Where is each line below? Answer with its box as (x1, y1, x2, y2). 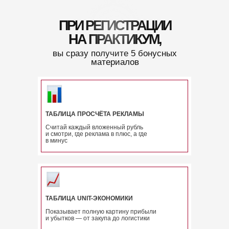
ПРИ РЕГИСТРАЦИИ (58, 18, 171, 33)
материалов (90, 57, 139, 67)
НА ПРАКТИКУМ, (68, 32, 161, 47)
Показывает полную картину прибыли (45, 208, 156, 215)
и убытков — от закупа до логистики (45, 215, 150, 222)
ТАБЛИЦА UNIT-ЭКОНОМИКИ (45, 195, 133, 202)
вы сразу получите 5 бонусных (53, 49, 177, 58)
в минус (45, 137, 67, 144)
